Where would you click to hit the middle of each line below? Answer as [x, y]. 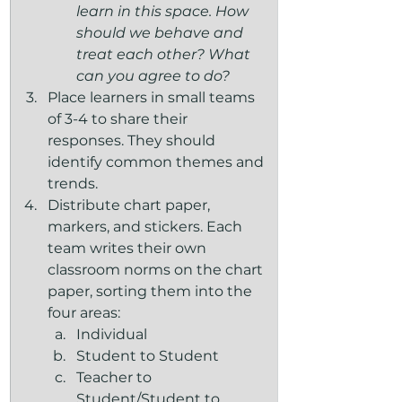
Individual [114, 334]
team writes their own [129, 248]
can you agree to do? [153, 76]
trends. [73, 184]
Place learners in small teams [153, 97]
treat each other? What [165, 54]
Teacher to [116, 377]
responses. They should [133, 140]
